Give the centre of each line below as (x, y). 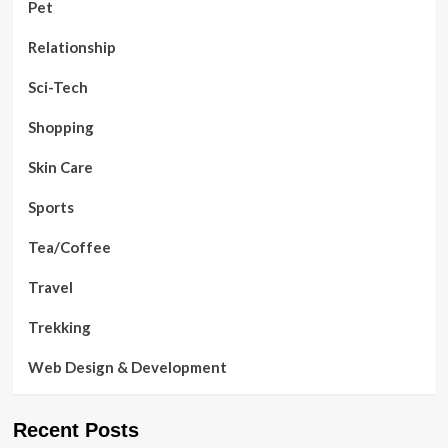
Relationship (71, 46)
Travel (50, 286)
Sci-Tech (57, 86)
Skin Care (60, 166)
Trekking (59, 326)
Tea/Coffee (69, 246)
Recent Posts (75, 429)
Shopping (60, 126)
